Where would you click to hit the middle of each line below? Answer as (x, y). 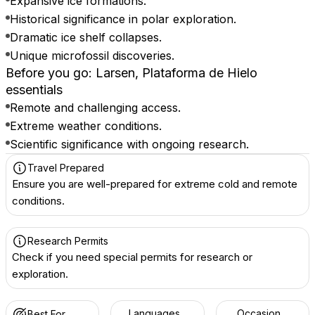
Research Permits (68, 241)
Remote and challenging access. (95, 108)
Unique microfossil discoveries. (92, 56)
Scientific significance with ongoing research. (129, 144)
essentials (34, 90)
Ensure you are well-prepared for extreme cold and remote (155, 184)
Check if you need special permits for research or (132, 257)
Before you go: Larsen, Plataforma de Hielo (131, 73)
